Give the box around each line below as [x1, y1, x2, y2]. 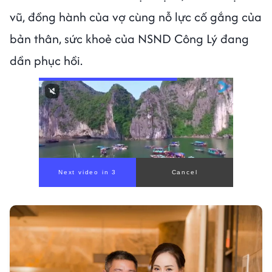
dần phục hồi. [10, 51, 86, 69]
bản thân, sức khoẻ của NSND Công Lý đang [10, 29, 249, 47]
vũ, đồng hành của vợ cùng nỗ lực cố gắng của [10, 7, 262, 25]
